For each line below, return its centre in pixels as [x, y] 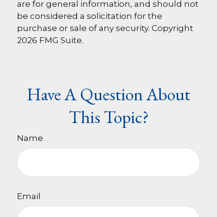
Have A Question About [108, 94]
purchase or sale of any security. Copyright [105, 28]
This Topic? [108, 117]
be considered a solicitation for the [90, 16]
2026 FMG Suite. [50, 40]
